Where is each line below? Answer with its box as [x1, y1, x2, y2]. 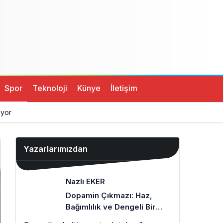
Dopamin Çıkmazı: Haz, [66, 191, 152, 200]
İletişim [111, 83, 137, 93]
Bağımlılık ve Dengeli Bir [66, 202, 155, 212]
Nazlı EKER [66, 177, 105, 186]
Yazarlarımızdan [23, 144, 88, 154]
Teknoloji [32, 83, 67, 93]
